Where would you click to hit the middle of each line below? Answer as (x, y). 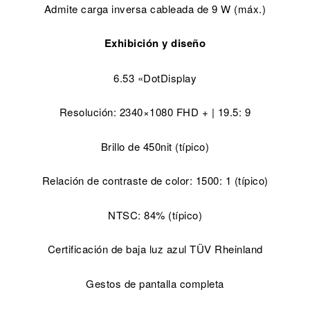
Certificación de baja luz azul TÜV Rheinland (155, 249)
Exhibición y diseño (155, 43)
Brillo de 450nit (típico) (155, 146)
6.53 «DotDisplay (155, 77)
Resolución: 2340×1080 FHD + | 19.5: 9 (155, 112)
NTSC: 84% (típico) (155, 215)
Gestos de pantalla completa (155, 283)
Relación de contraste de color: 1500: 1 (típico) (155, 180)
